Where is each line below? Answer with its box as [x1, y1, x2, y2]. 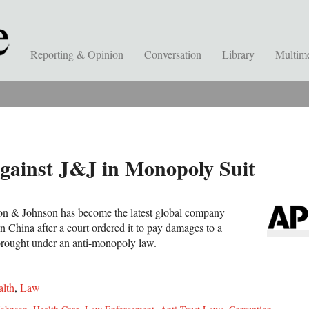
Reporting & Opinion [30, 47, 123, 61]
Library [222, 47, 255, 61]
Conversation [144, 47, 201, 61]
